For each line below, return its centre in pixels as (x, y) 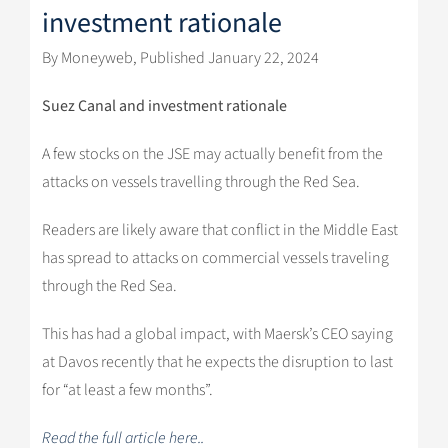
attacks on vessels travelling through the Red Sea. (200, 181)
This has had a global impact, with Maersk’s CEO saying (217, 333)
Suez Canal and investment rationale (164, 105)
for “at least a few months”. (127, 389)
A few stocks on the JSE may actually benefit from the (212, 153)
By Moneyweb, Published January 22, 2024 (180, 57)
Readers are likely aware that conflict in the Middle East (219, 229)
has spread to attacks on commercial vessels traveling (215, 257)
